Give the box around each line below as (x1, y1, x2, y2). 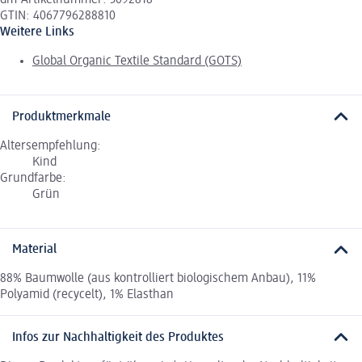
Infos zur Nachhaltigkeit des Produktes (12, 330, 224, 344)
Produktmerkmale (12, 110, 111, 124)
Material (12, 243, 57, 257)
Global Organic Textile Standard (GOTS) (32, 55, 242, 69)
